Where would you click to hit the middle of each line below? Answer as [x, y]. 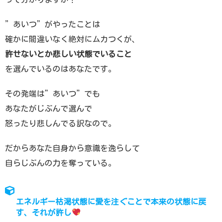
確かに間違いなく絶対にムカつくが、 [72, 39]
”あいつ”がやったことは [53, 24]
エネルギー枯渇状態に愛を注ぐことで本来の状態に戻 [111, 201]
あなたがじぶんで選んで [49, 108]
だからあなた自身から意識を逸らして [72, 148]
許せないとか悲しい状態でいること [68, 54]
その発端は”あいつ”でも [53, 93]
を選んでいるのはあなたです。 [60, 69]
